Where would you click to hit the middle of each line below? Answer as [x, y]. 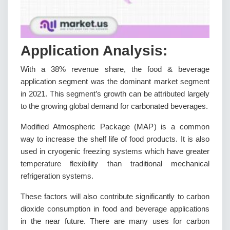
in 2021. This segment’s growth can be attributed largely [115, 94]
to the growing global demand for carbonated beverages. [114, 106]
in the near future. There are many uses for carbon [115, 221]
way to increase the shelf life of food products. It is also [115, 139]
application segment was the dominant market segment [115, 81]
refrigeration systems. [57, 176]
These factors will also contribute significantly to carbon [115, 196]
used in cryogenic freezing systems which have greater [115, 151]
